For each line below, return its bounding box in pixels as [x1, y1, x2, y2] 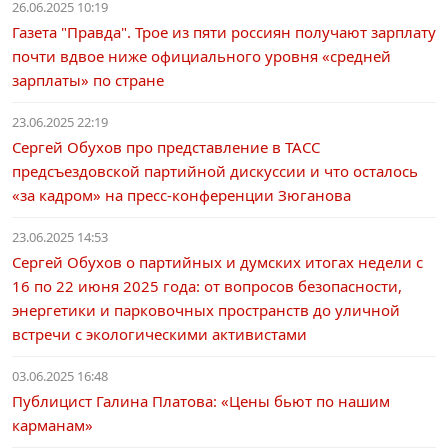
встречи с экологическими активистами [12, 324, 307, 344]
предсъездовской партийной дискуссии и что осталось [12, 161, 418, 181]
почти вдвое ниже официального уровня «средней [12, 46, 391, 66]
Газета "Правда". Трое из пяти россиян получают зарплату [12, 22, 436, 42]
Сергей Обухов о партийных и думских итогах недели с [12, 252, 423, 272]
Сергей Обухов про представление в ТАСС [12, 137, 320, 157]
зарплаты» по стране [12, 70, 164, 90]
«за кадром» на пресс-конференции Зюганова [12, 185, 351, 205]
